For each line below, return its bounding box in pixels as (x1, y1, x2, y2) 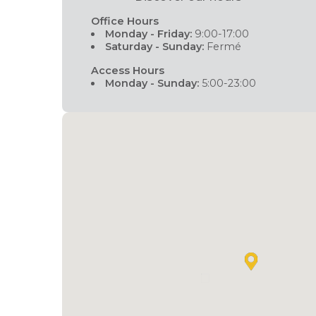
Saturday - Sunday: (105, 40, 205, 53)
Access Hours (91, 64, 164, 77)
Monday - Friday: (105, 28, 193, 40)
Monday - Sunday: (105, 77, 200, 90)
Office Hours (91, 15, 159, 28)
